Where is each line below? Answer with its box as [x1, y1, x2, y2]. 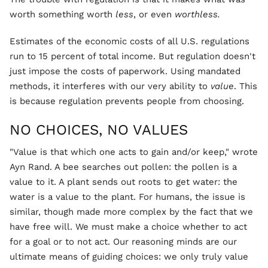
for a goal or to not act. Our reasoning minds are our [10, 236, 237, 247]
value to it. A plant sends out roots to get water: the [10, 176, 237, 187]
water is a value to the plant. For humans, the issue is [10, 191, 245, 202]
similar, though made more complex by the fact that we [10, 206, 253, 217]
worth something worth [10, 9, 112, 20]
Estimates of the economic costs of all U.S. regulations [10, 36, 249, 47]
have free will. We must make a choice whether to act [10, 221, 247, 232]
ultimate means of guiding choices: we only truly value [10, 251, 248, 262]
